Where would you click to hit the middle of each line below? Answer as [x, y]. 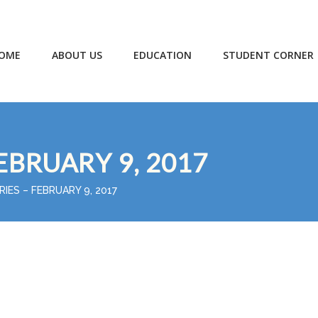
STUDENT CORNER [268, 55]
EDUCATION [163, 55]
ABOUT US [77, 55]
